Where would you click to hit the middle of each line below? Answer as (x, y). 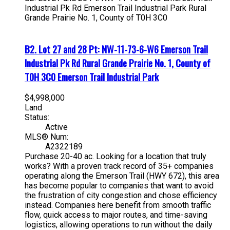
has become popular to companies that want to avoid (119, 186)
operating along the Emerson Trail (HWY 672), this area (122, 176)
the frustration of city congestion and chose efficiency (121, 196)
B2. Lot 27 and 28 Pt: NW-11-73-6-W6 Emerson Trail (116, 49)
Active (56, 127)
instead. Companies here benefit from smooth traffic (118, 205)
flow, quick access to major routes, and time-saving (116, 215)
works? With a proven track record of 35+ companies (119, 166)
